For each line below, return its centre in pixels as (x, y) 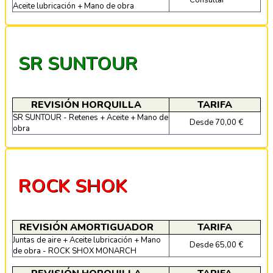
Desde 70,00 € (216, 122)
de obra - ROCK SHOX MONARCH (75, 251)
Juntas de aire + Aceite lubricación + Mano (87, 240)
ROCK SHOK (73, 186)
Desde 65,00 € (216, 245)
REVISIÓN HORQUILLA (86, 105)
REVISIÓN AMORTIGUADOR (86, 227)
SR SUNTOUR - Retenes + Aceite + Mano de (90, 117)
